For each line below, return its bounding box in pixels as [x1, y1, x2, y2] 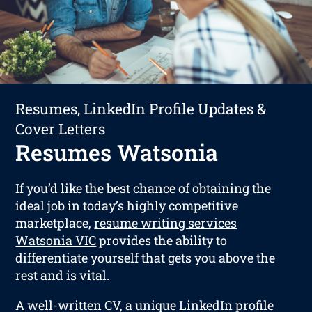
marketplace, [15, 214, 95, 231]
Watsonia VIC [15, 231, 97, 249]
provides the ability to [96, 231, 228, 249]
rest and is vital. [15, 266, 110, 283]
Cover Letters [15, 118, 106, 139]
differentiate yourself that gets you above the [15, 249, 276, 266]
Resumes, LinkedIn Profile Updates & [15, 98, 267, 118]
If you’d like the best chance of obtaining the [15, 179, 272, 196]
